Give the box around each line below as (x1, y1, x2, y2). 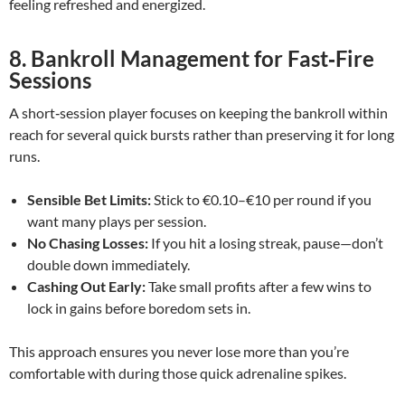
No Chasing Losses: (27, 234, 148, 251)
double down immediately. (27, 256, 190, 273)
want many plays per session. (27, 212, 206, 230)
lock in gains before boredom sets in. (27, 299, 250, 316)
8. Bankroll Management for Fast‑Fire (9, 45, 374, 71)
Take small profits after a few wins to (146, 278, 372, 295)
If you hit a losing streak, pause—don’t (148, 234, 383, 251)
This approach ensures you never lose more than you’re (9, 343, 349, 360)
